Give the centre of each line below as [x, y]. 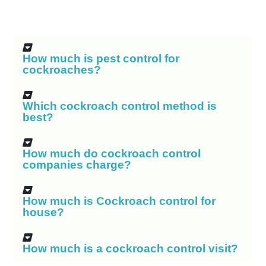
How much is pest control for [101, 58]
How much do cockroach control [112, 153]
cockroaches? [62, 69]
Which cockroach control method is [120, 106]
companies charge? [77, 164]
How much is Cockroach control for [119, 201]
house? [43, 212]
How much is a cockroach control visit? [130, 248]
